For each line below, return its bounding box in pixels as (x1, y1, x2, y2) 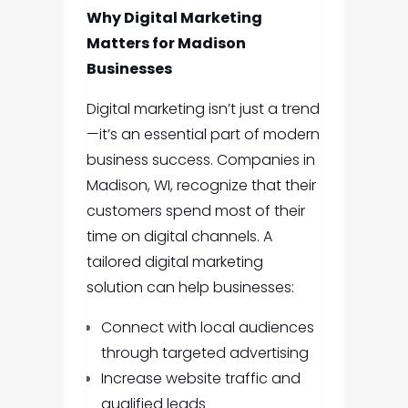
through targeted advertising (100, 342, 309, 364)
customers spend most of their (86, 200, 305, 222)
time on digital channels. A (86, 226, 272, 248)
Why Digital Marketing (86, 7, 262, 29)
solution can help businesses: (86, 277, 294, 299)
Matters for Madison (86, 33, 246, 55)
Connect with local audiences (100, 317, 314, 339)
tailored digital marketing (86, 251, 263, 273)
